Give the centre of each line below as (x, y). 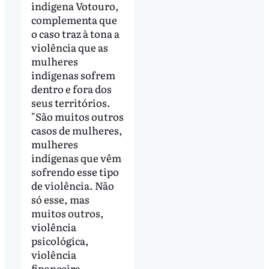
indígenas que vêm (76, 158)
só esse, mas (60, 199)
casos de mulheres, (77, 130)
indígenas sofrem (73, 75)
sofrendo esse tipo (75, 172)
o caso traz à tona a (75, 34)
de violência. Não (72, 186)
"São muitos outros (77, 116)
